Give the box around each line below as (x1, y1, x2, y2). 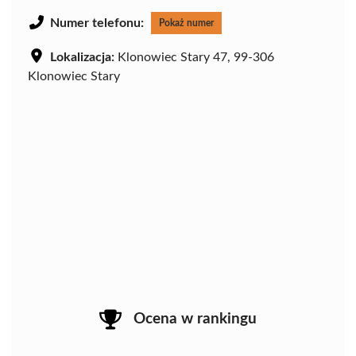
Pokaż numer (159, 17, 214, 28)
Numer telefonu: (50, 16, 144, 29)
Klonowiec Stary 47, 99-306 (114, 50, 274, 64)
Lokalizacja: (50, 50, 114, 64)
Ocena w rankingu (133, 311, 257, 327)
